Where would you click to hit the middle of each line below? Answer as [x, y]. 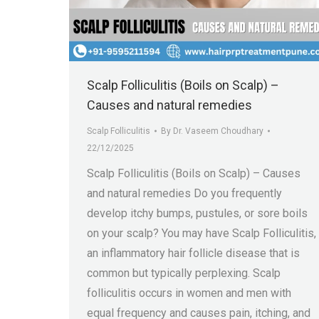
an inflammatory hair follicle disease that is [193, 253]
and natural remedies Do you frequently [184, 194]
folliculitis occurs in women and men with [189, 293]
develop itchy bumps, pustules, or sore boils [197, 214]
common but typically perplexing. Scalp [184, 273]
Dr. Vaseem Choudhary [218, 131]
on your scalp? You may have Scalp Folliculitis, [202, 234]
